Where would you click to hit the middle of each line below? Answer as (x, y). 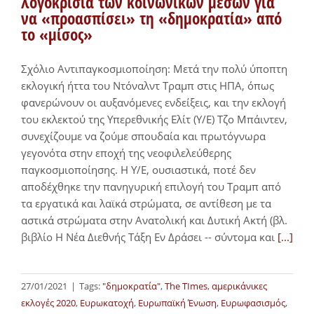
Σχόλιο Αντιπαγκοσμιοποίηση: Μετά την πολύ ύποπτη (154, 69)
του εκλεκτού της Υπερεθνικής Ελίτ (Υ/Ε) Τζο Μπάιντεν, (154, 120)
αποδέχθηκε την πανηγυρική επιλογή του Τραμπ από (151, 187)
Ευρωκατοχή (107, 303)
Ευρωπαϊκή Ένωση (177, 303)
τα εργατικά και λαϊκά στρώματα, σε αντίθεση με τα (146, 204)
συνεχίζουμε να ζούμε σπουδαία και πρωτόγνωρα (143, 136)
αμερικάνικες (239, 286)
